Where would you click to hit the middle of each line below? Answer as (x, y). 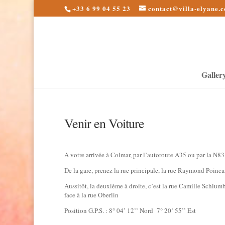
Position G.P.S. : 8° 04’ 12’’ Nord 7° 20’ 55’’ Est (130, 210)
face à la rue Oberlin (91, 195)
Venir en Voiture (104, 123)
